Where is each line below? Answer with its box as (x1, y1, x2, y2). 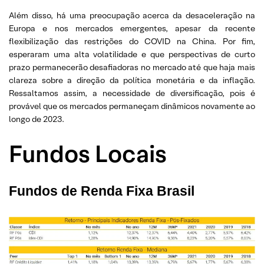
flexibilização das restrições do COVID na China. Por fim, (9, 36, 255, 47)
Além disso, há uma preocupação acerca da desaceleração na (9, 10, 255, 21)
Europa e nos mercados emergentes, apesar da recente (9, 23, 255, 34)
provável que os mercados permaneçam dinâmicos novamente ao (9, 101, 255, 111)
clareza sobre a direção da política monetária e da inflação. (9, 75, 255, 85)
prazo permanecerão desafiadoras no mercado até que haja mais (9, 62, 255, 72)
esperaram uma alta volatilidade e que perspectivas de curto (9, 49, 255, 60)
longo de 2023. (9, 114, 64, 124)
